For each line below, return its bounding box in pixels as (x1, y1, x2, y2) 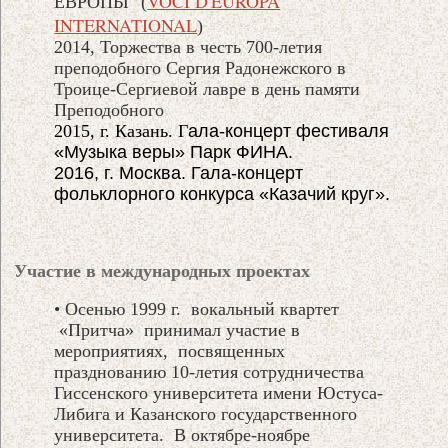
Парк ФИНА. (190, 141, 294, 162)
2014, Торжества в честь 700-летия (54, 36, 323, 57)
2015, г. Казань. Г (54, 120, 189, 141)
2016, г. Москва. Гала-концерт (54, 162, 304, 183)
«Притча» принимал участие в (54, 319, 301, 340)
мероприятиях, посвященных (54, 340, 286, 361)
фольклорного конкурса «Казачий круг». (54, 183, 391, 204)
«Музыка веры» (54, 141, 191, 162)
